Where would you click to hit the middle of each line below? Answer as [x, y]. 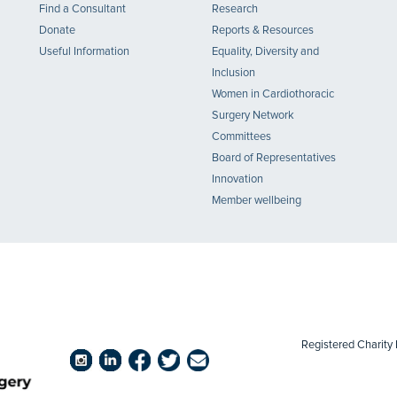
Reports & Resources [263, 31]
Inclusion [234, 73]
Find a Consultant [82, 9]
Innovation [237, 179]
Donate [57, 31]
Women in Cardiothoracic [273, 94]
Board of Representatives [274, 158]
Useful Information [84, 52]
